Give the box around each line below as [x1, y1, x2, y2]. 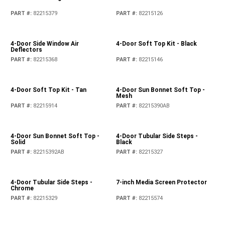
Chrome [11, 184, 34, 192]
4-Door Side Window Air [11, 40, 79, 47]
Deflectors [11, 46, 43, 53]
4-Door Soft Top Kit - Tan [11, 86, 87, 93]
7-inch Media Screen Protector [116, 178, 207, 186]
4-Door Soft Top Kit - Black [116, 40, 197, 47]
